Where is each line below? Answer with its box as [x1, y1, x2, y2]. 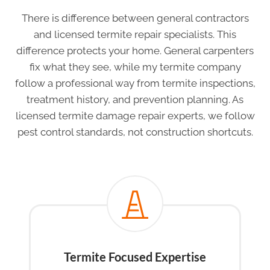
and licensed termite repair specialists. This [34, 28, 236, 41]
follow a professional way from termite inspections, [14, 77, 256, 90]
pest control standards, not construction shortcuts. [17, 126, 253, 139]
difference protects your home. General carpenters [16, 45, 254, 57]
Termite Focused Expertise [64, 250, 206, 265]
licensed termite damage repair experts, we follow [15, 110, 255, 122]
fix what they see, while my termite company [29, 61, 241, 74]
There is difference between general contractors [21, 12, 249, 25]
